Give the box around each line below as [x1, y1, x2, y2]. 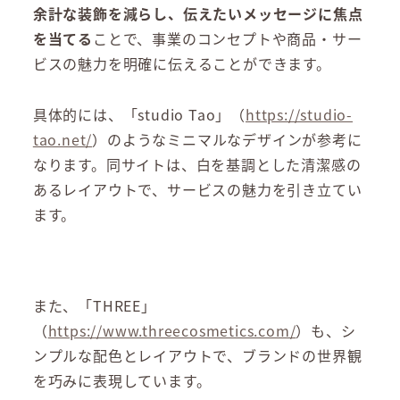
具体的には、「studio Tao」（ [32, 104, 246, 126]
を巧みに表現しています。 [32, 369, 212, 391]
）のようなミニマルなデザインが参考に [92, 129, 362, 151]
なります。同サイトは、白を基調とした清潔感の [32, 154, 362, 176]
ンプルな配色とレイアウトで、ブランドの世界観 [32, 344, 362, 366]
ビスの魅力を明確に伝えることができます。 [32, 53, 331, 75]
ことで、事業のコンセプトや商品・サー [93, 28, 362, 50]
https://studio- [246, 104, 354, 126]
